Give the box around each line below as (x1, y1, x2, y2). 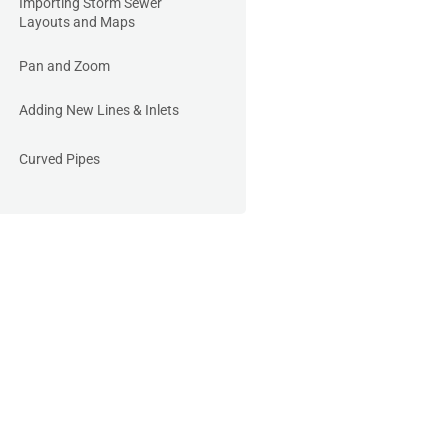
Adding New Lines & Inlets (19, 102, 179, 118)
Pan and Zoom (19, 58, 110, 74)
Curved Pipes (19, 151, 100, 167)
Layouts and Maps (19, 14, 135, 30)
